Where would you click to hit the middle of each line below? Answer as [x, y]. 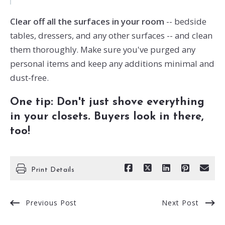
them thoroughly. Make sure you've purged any [102, 50]
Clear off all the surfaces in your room [87, 22]
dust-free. [29, 78]
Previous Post [51, 203]
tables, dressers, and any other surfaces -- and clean [111, 36]
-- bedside [185, 22]
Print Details [53, 170]
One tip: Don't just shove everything [107, 102]
